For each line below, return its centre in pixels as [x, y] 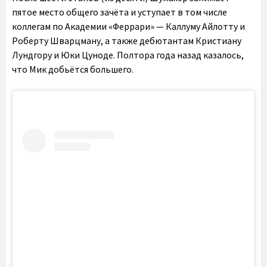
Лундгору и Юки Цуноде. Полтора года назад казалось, [128, 55]
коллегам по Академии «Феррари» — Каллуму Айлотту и [128, 26]
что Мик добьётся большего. [73, 69]
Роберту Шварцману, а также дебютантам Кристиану [127, 41]
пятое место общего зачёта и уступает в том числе [119, 12]
